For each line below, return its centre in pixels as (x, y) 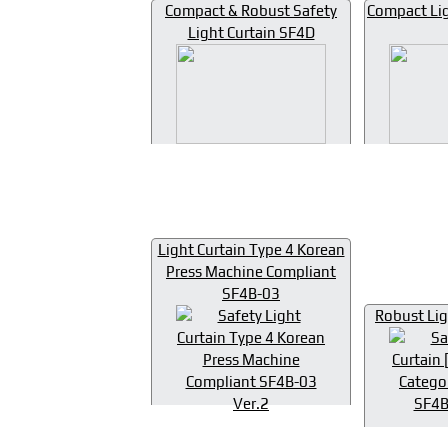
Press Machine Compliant (251, 272)
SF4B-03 (251, 294)
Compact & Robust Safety (251, 11)
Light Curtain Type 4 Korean (251, 250)
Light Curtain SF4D (251, 33)
